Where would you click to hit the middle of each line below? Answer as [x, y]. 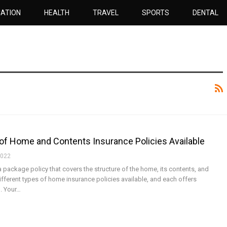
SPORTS [155, 13]
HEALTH [56, 13]
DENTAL [205, 13]
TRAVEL [105, 13]
